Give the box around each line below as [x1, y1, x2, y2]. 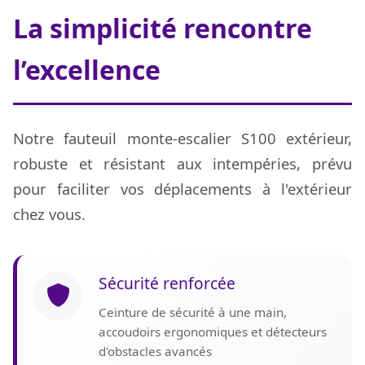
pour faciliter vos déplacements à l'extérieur [13, 178, 352, 200]
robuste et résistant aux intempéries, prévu [13, 153, 352, 174]
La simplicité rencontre [13, 11, 312, 46]
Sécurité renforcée [99, 272, 235, 295]
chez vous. [13, 204, 86, 225]
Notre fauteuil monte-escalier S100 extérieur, [13, 128, 352, 149]
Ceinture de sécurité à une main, [99, 304, 287, 321]
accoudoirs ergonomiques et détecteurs [99, 323, 327, 341]
